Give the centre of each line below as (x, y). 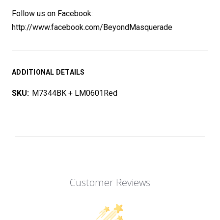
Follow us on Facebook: (52, 14)
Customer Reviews (110, 182)
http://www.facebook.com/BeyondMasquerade (92, 27)
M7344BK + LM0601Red (75, 93)
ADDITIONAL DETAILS (48, 72)
